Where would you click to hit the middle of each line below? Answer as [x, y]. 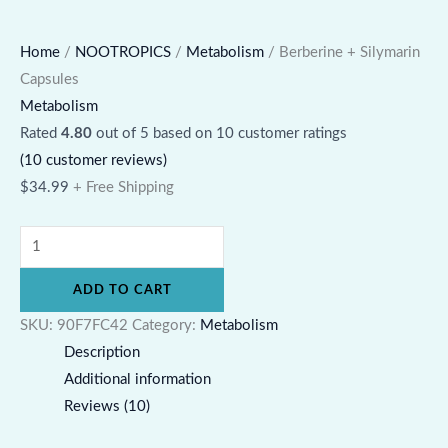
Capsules [49, 79]
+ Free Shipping [123, 187]
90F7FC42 [92, 326]
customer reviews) [104, 160]
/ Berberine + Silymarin [342, 52]
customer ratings [290, 133]
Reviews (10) [106, 407]
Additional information [137, 380]
